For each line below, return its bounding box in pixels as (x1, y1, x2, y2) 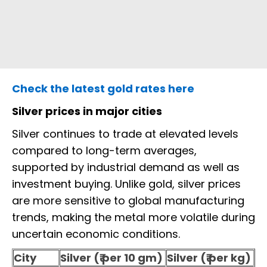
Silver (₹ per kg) (167, 250, 251, 266)
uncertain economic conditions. (12, 226, 180, 242)
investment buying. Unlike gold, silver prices (12, 176, 241, 192)
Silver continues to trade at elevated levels (12, 126, 238, 142)
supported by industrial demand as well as (12, 160, 240, 175)
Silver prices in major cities (12, 104, 162, 119)
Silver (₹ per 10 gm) (60, 250, 163, 266)
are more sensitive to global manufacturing (12, 193, 244, 209)
